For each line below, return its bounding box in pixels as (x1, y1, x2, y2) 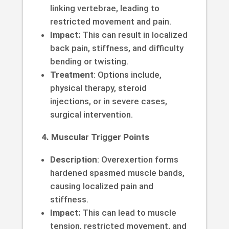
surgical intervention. (50, 109, 133, 120)
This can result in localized (80, 29, 188, 40)
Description (50, 154, 97, 165)
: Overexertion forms (97, 154, 178, 165)
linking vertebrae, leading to (50, 3, 159, 13)
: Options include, (93, 69, 162, 80)
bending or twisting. (50, 56, 128, 66)
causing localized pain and (50, 180, 153, 191)
